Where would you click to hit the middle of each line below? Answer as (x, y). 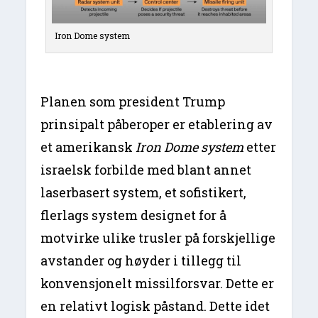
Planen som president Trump (133, 102)
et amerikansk (87, 147)
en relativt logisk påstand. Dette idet (155, 306)
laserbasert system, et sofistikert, (144, 193)
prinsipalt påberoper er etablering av (157, 125)
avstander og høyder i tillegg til (141, 261)
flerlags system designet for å (134, 215)
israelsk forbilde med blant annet (146, 170)
